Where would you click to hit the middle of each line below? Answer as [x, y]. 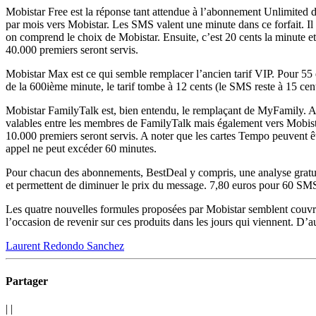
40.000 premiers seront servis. [72, 50]
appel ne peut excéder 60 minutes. [81, 149]
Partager [27, 281]
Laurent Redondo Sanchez [65, 246]
